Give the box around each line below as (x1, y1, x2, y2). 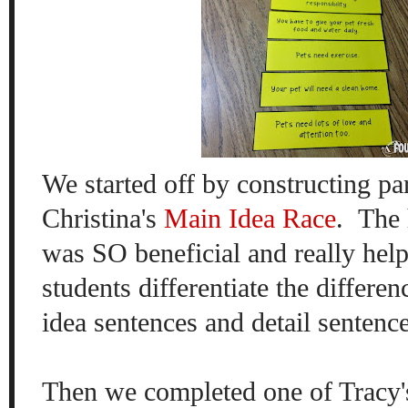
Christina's (42, 202, 164, 233)
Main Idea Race (164, 202, 336, 233)
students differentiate (42, 271, 276, 302)
